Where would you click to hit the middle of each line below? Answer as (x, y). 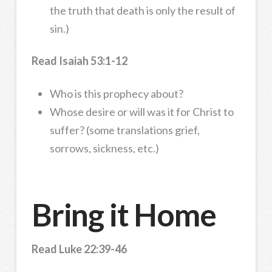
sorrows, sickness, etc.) (104, 148)
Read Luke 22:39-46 (79, 249)
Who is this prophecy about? (116, 93)
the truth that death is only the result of (142, 10)
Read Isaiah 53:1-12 (79, 61)
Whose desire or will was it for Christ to (141, 111)
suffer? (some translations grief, (124, 130)
